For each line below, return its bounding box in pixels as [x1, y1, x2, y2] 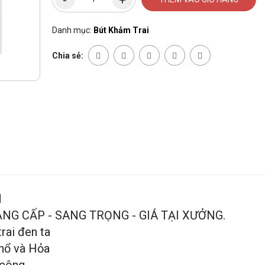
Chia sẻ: [51, 51, 85, 61]
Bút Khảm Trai [93, 25, 149, 35]
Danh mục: [51, 25, 92, 35]
